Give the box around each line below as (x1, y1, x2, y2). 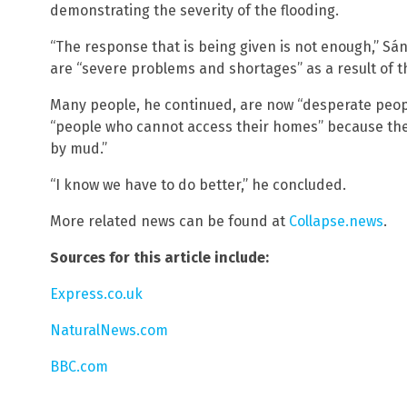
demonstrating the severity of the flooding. (50, 2, 339, 20)
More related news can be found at (50, 213, 289, 231)
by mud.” (50, 140, 107, 158)
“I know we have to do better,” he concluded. (50, 176, 346, 194)
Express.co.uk (50, 285, 143, 303)
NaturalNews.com (50, 322, 168, 340)
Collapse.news (289, 213, 383, 231)
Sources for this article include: (50, 249, 269, 267)
